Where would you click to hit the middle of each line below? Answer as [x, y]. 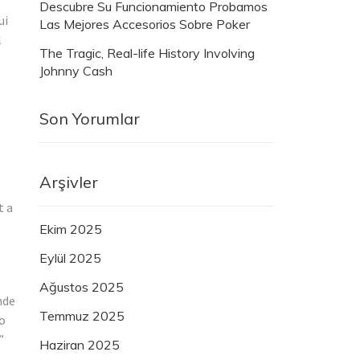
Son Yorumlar [90, 119]
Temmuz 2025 [82, 316]
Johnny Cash [76, 71]
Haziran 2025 [80, 345]
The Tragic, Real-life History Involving [147, 53]
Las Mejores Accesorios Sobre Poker [145, 25]
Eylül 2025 [70, 258]
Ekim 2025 [71, 229]
